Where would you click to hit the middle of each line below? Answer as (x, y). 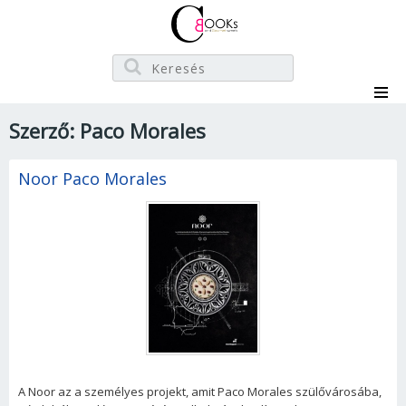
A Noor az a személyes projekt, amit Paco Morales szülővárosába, (200, 391)
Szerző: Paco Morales (107, 130)
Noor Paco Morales (92, 179)
